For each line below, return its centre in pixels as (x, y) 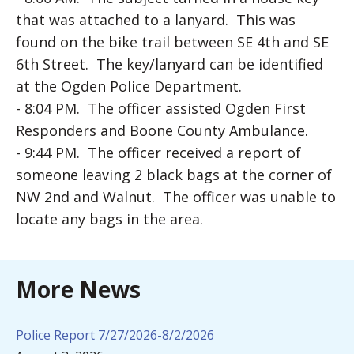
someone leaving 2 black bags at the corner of (174, 175)
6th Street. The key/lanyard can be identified (169, 64)
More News (78, 289)
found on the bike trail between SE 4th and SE (172, 42)
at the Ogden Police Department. (129, 86)
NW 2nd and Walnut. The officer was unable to (176, 197)
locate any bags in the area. (109, 219)
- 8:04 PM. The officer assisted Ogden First (161, 108)
